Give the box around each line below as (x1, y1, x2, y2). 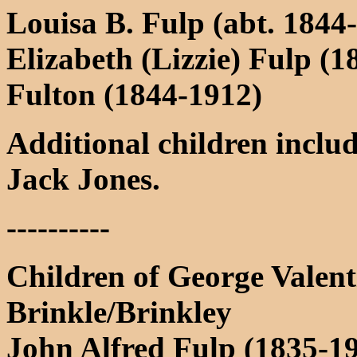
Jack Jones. (6, 162, 160, 196)
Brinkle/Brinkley (6, 295, 232, 329)
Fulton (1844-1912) (6, 77, 262, 112)
